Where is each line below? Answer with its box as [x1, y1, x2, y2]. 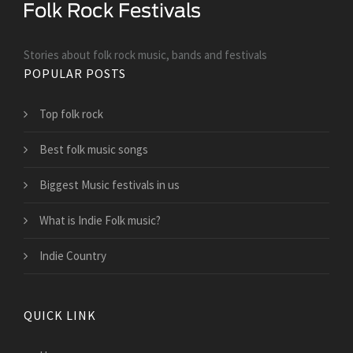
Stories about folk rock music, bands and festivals [24, 47, 267, 63]
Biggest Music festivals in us [39, 177, 180, 193]
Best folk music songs [39, 142, 148, 158]
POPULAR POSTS [24, 65, 126, 82]
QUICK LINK [24, 307, 96, 324]
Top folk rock [39, 106, 103, 122]
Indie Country [39, 248, 106, 264]
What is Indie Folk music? [39, 213, 161, 229]
